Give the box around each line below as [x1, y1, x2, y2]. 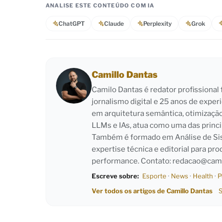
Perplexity [143, 19, 172, 27]
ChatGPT [58, 19, 85, 27]
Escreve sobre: [92, 171, 139, 180]
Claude [104, 19, 124, 27]
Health [193, 171, 213, 180]
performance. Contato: [92, 156, 172, 166]
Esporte [142, 171, 166, 180]
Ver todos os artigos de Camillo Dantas [92, 186, 213, 195]
